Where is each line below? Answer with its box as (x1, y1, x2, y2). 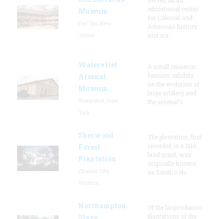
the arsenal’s (148, 97, 183, 106)
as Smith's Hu (148, 168, 187, 176)
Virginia (78, 178, 99, 186)
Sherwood (78, 130, 113, 140)
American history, (148, 22, 198, 30)
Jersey (78, 31, 95, 39)
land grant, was (148, 150, 192, 158)
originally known (148, 159, 196, 167)
